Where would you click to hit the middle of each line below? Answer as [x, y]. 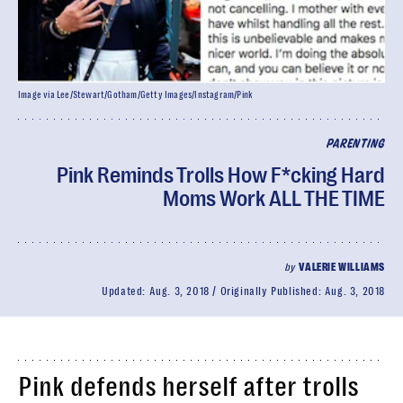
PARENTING [355, 144]
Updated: [125, 291]
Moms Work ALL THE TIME [274, 199]
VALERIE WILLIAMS [342, 267]
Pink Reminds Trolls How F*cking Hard [221, 175]
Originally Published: [272, 291]
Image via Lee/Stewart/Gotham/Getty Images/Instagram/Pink [136, 95]
